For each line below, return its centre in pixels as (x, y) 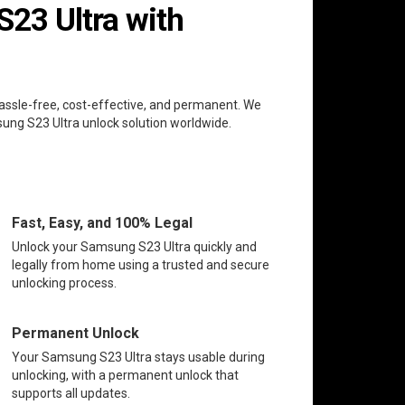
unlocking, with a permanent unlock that (125, 375)
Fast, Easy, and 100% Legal (102, 222)
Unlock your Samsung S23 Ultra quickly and (134, 246)
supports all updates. (71, 393)
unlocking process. (64, 283)
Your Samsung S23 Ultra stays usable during (138, 357)
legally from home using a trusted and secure (140, 264)
